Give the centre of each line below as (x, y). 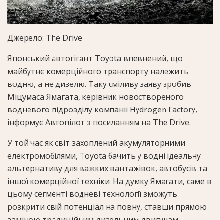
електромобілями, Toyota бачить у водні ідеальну (104, 155)
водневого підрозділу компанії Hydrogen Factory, (102, 109)
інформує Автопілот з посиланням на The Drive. (99, 122)
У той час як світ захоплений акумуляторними (96, 143)
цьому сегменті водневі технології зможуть (92, 194)
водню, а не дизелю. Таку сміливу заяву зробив (99, 84)
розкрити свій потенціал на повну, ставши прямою (107, 206)
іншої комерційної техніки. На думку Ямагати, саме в (110, 181)
